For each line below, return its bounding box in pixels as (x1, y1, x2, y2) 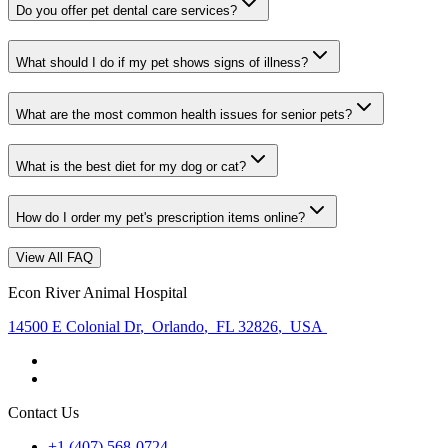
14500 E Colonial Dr (8, 318, 140, 336)
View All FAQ (16, 250, 93, 266)
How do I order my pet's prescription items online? (16, 210, 305, 226)
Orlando (148, 318, 204, 336)
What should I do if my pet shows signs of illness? (16, 55, 308, 71)
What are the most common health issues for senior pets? (16, 106, 352, 122)
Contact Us (8, 404, 79, 422)
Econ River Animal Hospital (8, 284, 187, 302)
